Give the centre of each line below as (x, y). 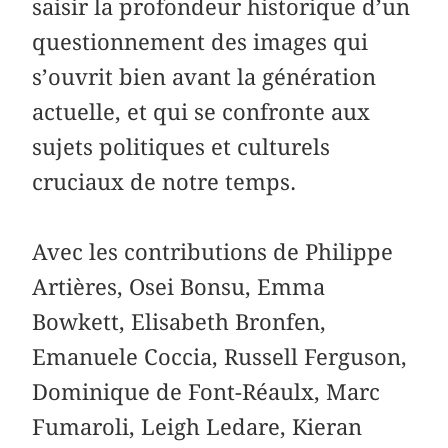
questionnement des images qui (200, 41)
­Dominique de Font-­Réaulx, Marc (206, 391)
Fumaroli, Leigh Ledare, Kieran (197, 426)
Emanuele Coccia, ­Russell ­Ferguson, (220, 356)
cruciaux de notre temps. (164, 181)
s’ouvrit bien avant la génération (204, 76)
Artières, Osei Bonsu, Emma (179, 286)
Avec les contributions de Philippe (213, 251)
